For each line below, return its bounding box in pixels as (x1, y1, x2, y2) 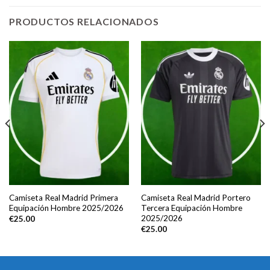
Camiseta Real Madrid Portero (140, 192, 251, 202)
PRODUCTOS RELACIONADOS (9, 16, 159, 28)
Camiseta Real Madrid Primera (8, 192, 118, 202)
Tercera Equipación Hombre (140, 202, 242, 213)
